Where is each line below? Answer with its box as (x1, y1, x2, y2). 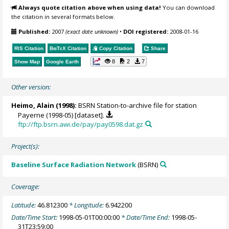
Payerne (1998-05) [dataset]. (18, 110, 106, 120)
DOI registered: (123, 27, 169, 35)
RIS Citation (14, 45, 44, 52)
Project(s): (11, 141, 40, 151)
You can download (161, 4, 215, 12)
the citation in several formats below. (11, 13, 116, 21)
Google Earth (46, 59, 79, 65)
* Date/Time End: (120, 213, 172, 222)
